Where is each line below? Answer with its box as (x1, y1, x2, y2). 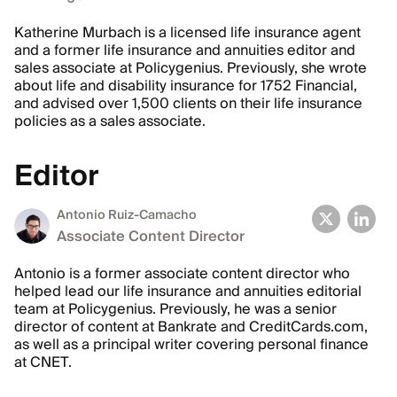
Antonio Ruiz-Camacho (57, 205, 197, 226)
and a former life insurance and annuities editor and (14, 38, 355, 63)
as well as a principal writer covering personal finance (14, 332, 369, 357)
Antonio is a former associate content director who (14, 261, 350, 286)
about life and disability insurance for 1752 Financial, (14, 74, 357, 98)
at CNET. (14, 350, 72, 375)
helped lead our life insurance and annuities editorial (14, 279, 362, 304)
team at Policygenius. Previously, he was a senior (14, 297, 337, 322)
